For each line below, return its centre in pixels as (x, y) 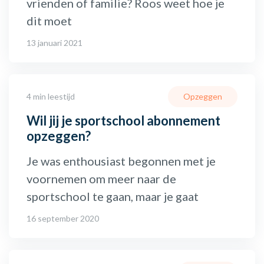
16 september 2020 (63, 218)
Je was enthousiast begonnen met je (121, 161)
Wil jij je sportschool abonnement (123, 120)
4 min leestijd (51, 96)
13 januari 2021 (55, 42)
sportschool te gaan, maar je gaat (113, 196)
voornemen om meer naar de (101, 178)
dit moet (49, 20)
